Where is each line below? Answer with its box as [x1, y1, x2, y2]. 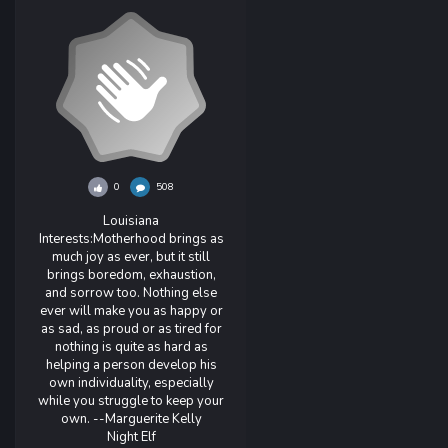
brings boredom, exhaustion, [46, 266, 216, 284]
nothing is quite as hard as [54, 338, 208, 356]
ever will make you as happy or [39, 302, 223, 320]
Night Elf [106, 428, 156, 446]
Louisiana [103, 212, 159, 230]
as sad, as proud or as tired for [40, 320, 222, 338]
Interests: [38, 230, 93, 248]
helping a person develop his [45, 356, 217, 374]
